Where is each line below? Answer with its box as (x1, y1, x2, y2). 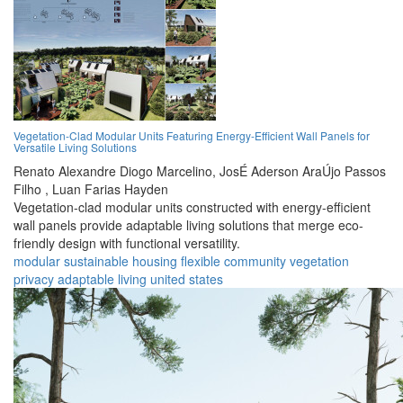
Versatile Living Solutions (13, 139, 137, 156)
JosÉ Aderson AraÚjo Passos (219, 162, 386, 181)
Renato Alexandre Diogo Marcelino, (13, 162, 216, 181)
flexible (181, 252, 220, 271)
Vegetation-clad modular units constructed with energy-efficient (13, 198, 371, 217)
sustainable (64, 252, 129, 271)
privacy (13, 270, 54, 289)
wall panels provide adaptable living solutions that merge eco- (13, 216, 363, 235)
